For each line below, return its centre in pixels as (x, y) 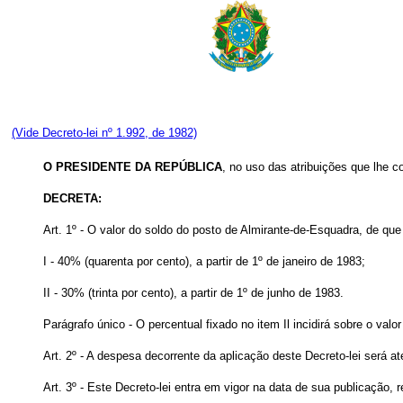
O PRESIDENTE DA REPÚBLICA (133, 167)
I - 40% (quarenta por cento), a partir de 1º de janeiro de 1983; (204, 261)
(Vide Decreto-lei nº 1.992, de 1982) (104, 133)
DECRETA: (72, 198)
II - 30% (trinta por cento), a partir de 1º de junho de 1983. (193, 293)
